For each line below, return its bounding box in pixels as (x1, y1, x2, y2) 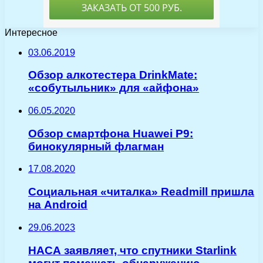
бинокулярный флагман (28, 140, 164, 153)
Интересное (5, 27, 58, 38)
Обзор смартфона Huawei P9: (28, 127, 193, 140)
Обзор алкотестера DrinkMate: (28, 69, 197, 82)
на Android (28, 198, 87, 211)
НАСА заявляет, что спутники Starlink (28, 244, 237, 257)
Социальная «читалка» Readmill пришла (28, 186, 254, 198)
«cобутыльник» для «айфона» (28, 82, 199, 95)
